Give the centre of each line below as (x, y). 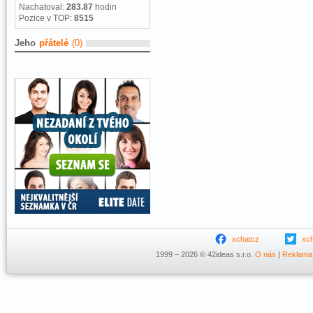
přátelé (54, 43)
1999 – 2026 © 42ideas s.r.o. (205, 254)
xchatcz (246, 239)
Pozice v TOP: (46, 18)
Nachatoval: (43, 7)
